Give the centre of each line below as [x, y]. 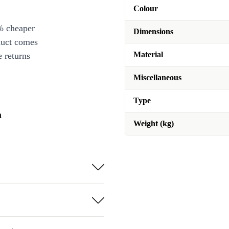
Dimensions [153, 31]
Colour [146, 8]
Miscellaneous [157, 77]
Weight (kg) [154, 123]
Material [148, 54]
